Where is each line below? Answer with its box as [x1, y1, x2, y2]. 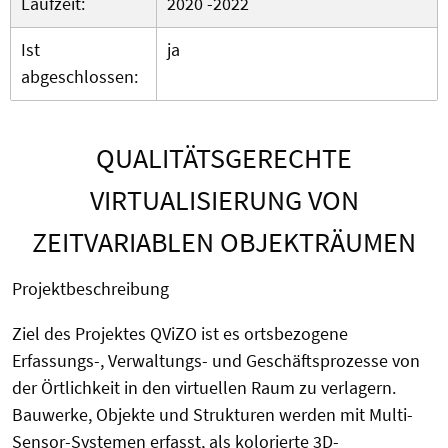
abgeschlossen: [21, 65, 142, 89]
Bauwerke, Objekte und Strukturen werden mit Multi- [12, 403, 413, 427]
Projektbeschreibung [12, 277, 169, 301]
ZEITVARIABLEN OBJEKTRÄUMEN [32, 224, 416, 261]
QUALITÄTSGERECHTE [96, 140, 352, 177]
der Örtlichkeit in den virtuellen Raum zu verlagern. [12, 376, 396, 400]
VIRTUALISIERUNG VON [89, 182, 359, 219]
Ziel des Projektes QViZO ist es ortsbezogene [12, 322, 348, 346]
